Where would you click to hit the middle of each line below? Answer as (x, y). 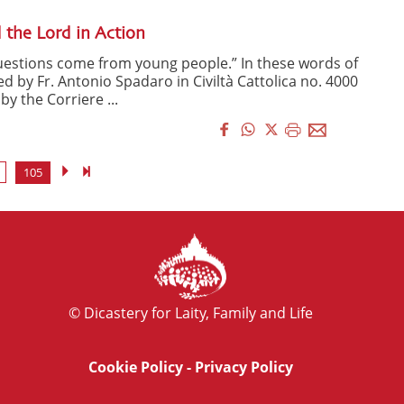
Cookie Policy (135, 367)
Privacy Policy (243, 367)
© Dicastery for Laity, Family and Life (190, 313)
